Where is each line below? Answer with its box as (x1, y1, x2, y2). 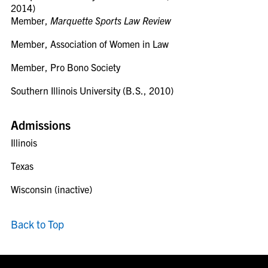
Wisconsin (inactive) (11, 183, 92, 195)
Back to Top (11, 217, 64, 231)
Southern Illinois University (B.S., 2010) (11, 84, 173, 96)
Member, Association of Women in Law (11, 38, 169, 50)
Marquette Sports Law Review (50, 14, 171, 26)
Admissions (11, 117, 71, 132)
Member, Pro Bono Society (11, 61, 120, 73)
